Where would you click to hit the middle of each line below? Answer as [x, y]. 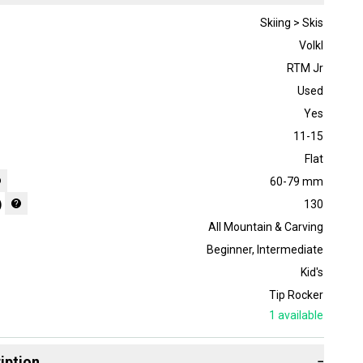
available [299, 316]
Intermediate [290, 250]
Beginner [229, 250]
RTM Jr [305, 68]
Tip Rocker [296, 295]
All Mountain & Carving [265, 227]
